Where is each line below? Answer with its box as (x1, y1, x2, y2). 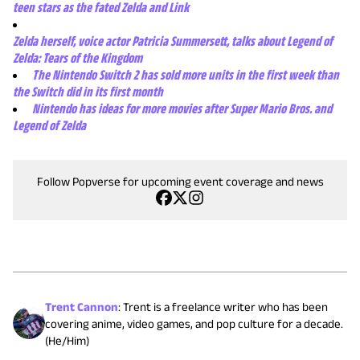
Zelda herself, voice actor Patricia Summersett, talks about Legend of (13, 32, 333, 49)
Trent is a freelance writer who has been (123, 299, 328, 313)
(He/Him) (45, 333, 89, 347)
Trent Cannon (45, 299, 118, 313)
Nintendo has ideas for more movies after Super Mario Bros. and (32, 100, 332, 117)
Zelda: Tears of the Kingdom (13, 49, 142, 66)
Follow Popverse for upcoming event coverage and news (36, 174, 324, 188)
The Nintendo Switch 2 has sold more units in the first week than (32, 66, 339, 83)
